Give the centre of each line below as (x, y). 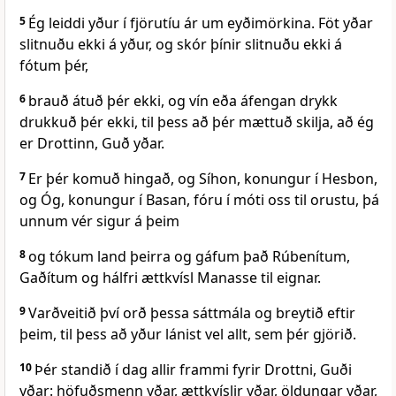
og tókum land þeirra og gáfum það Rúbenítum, (189, 257)
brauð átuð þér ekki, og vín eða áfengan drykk (183, 101)
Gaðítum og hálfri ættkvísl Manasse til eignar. (170, 278)
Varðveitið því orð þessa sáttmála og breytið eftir (192, 313)
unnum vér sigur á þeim (99, 221)
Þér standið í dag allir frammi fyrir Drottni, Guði (193, 370)
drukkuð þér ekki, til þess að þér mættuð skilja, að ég (197, 122)
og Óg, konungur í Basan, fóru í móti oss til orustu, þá (199, 200)
